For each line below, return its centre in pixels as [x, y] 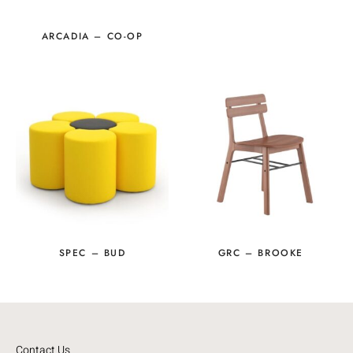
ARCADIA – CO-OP [92, 36]
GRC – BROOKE [261, 253]
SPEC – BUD [92, 253]
